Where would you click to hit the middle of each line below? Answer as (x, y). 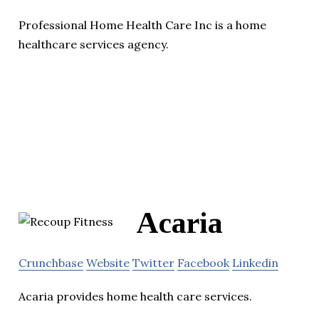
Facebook (203, 263)
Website (108, 263)
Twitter (153, 263)
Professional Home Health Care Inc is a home (142, 25)
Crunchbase (51, 263)
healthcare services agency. (94, 44)
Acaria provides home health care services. (135, 297)
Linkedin (255, 263)
